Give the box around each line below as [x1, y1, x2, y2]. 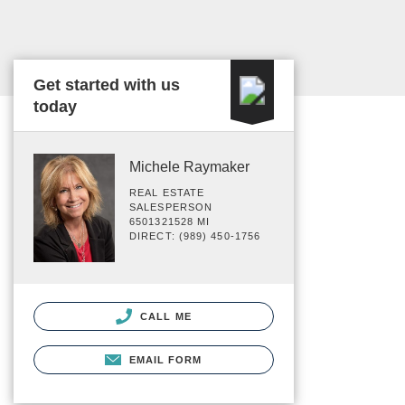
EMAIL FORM [128, 353, 202, 365]
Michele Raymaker [129, 159, 250, 174]
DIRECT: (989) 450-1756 [129, 231, 261, 241]
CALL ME [137, 310, 192, 322]
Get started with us [33, 76, 180, 94]
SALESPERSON [129, 202, 213, 212]
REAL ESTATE [129, 187, 205, 198]
